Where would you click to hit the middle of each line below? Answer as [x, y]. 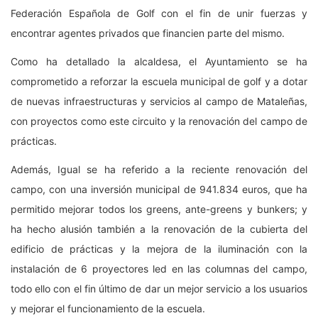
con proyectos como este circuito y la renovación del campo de [159, 121]
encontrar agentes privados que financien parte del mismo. [148, 33]
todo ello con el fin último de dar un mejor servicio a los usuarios [159, 288]
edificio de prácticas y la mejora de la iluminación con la [159, 248]
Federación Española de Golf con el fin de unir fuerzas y [159, 13]
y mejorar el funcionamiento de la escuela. [108, 308]
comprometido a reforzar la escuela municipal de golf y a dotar [159, 81]
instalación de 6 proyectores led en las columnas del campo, [159, 268]
